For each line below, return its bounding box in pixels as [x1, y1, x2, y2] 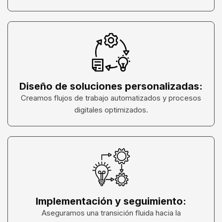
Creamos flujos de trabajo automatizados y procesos [21, 93, 201, 103]
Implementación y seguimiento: [36, 195, 186, 207]
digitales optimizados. [74, 105, 148, 114]
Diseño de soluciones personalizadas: [19, 80, 203, 92]
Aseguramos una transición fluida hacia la [41, 208, 181, 218]
